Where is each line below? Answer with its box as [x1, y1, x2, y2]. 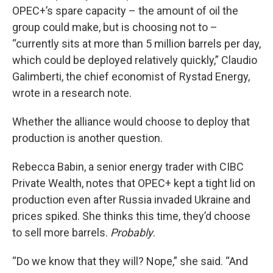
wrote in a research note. [12, 87, 132, 99]
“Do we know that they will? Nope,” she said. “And [12, 255, 248, 268]
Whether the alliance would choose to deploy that [12, 115, 250, 128]
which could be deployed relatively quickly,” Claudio [12, 54, 257, 66]
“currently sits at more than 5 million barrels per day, [12, 37, 261, 50]
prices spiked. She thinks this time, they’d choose [12, 210, 250, 222]
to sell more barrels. [12, 226, 110, 239]
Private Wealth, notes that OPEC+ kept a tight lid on [12, 177, 255, 190]
